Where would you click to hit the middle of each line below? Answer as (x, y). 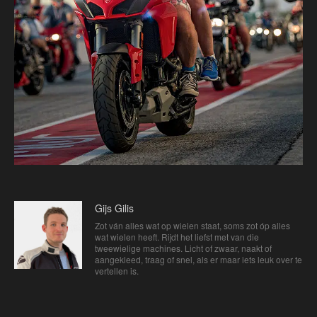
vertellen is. (117, 270)
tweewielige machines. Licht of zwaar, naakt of (183, 248)
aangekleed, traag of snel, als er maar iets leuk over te (198, 259)
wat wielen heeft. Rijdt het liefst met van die (177, 236)
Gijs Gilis (114, 208)
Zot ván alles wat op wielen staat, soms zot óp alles (192, 225)
